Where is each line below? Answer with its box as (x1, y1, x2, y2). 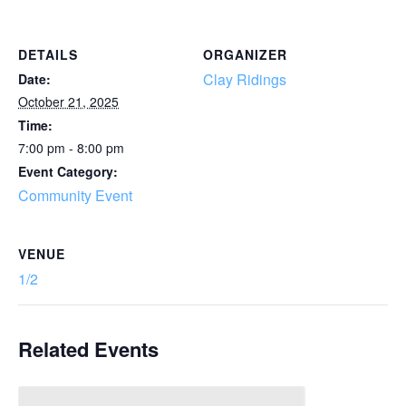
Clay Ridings (203, 69, 286, 90)
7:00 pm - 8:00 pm (18, 139, 124, 157)
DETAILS (18, 45, 78, 63)
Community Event (18, 185, 132, 206)
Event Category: (18, 162, 118, 180)
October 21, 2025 (18, 92, 119, 111)
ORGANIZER (203, 45, 287, 63)
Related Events (18, 334, 159, 363)
